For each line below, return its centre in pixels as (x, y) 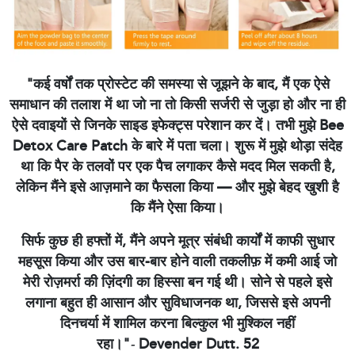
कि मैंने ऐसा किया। (177, 208)
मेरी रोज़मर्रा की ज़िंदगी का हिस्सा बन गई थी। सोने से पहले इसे (177, 282)
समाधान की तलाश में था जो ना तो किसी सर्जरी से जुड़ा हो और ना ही (177, 105)
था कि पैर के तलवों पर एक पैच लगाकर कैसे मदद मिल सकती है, (177, 167)
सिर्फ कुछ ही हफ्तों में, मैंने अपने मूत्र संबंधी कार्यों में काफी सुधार (177, 241)
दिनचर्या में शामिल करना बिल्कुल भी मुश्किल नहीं (177, 324)
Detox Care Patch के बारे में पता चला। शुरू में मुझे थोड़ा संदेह (177, 146)
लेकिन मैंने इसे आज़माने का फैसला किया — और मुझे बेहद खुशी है (177, 187)
